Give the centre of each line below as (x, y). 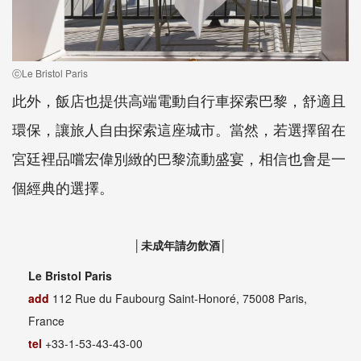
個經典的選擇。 (63, 187)
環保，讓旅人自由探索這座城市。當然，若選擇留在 (179, 129)
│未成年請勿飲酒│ (180, 245)
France (46, 321)
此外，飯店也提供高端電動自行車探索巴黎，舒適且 (179, 100)
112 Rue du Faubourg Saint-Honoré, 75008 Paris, (180, 299)
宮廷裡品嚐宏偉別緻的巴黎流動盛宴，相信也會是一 (179, 158)
